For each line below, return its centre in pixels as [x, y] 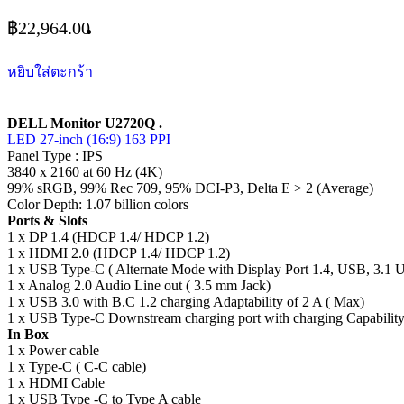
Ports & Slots [47, 221]
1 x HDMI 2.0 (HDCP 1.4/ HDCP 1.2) [119, 253]
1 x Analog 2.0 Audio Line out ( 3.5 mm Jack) [139, 286]
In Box [28, 335]
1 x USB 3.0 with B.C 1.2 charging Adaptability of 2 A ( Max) [186, 302]
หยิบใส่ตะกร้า [50, 72]
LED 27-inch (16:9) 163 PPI [89, 140]
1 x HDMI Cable [56, 383]
